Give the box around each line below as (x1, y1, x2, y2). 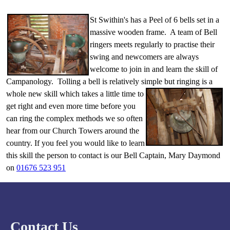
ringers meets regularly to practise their (90, 40, 215, 49)
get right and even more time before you (6, 102, 136, 111)
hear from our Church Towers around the (6, 126, 139, 136)
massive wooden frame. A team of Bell (90, 28, 217, 37)
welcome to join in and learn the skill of (90, 65, 218, 74)
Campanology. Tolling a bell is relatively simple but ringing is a (6, 77, 213, 86)
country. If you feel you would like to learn (6, 139, 145, 148)
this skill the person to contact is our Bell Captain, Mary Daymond (6, 151, 220, 160)
